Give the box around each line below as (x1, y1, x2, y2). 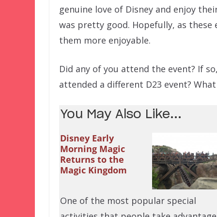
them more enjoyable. (59, 34, 151, 46)
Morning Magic (60, 143, 125, 155)
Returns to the (60, 154, 124, 166)
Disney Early (60, 132, 114, 144)
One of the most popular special (60, 195, 196, 207)
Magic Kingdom (60, 164, 127, 176)
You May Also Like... (60, 108, 182, 121)
